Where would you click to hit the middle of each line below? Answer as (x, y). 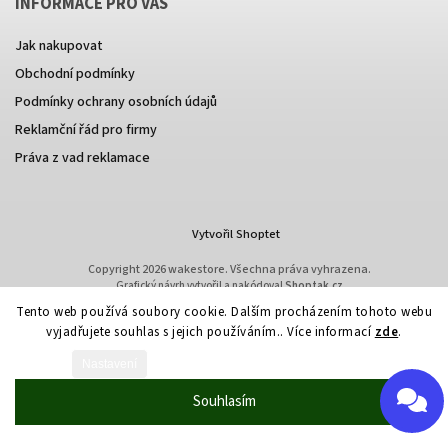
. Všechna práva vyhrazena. (297, 269)
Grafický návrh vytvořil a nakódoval (200, 285)
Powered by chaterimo (224, 137)
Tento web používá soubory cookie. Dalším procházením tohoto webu (224, 312)
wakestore (196, 269)
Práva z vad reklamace (82, 158)
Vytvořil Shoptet (235, 234)
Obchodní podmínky (75, 74)
